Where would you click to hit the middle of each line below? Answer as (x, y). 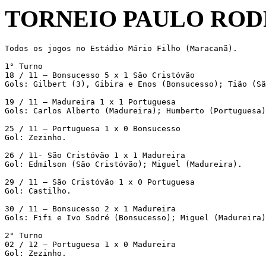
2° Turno (24, 235)
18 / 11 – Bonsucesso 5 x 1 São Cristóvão (100, 75)
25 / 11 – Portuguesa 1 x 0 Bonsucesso (93, 128)
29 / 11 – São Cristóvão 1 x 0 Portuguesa (100, 182)
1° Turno (24, 66)
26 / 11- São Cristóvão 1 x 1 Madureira (95, 155)
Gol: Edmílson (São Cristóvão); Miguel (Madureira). (123, 164)
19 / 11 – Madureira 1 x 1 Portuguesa (90, 102)
